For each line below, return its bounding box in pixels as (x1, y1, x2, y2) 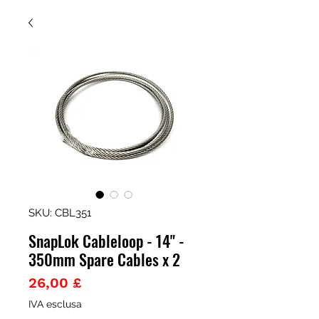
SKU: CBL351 (28, 206, 91, 219)
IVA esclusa (28, 298, 82, 310)
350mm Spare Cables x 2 (28, 248, 180, 271)
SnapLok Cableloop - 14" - (28, 229, 184, 252)
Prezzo (80, 273, 127, 291)
